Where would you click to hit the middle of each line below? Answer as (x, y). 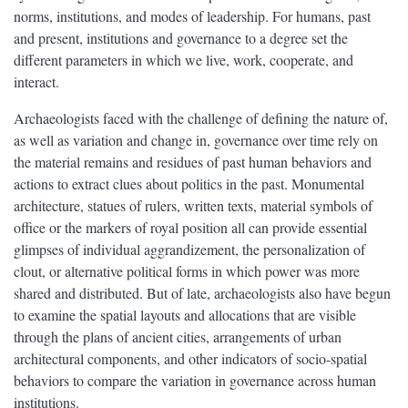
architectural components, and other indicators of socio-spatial (190, 359)
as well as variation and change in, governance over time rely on (196, 140)
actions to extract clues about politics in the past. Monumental (189, 184)
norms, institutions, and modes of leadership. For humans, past (192, 16)
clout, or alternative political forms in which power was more (187, 271)
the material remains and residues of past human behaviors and (193, 162)
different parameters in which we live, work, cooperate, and (184, 60)
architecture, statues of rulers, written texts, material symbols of (193, 206)
